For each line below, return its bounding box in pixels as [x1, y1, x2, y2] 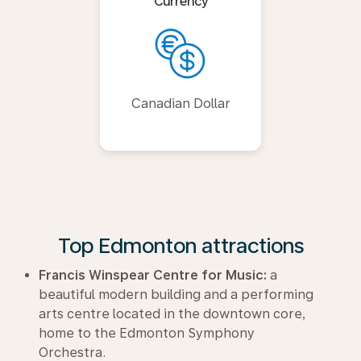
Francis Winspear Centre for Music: [39, 268, 267, 283]
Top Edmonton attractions [57, 233, 304, 258]
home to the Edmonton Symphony [39, 326, 255, 341]
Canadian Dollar [131, 96, 230, 111]
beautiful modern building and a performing [39, 287, 313, 302]
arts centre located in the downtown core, [39, 306, 306, 322]
